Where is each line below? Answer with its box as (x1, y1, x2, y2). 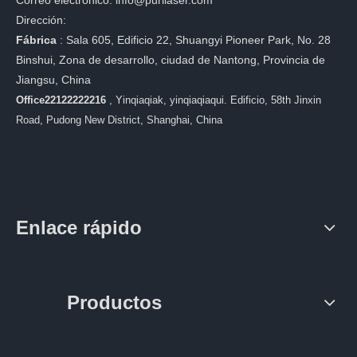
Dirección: (16, 13, 66, 26)
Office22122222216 (16, 93, 109, 106)
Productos (67, 291, 162, 313)
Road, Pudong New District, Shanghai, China (16, 113, 222, 126)
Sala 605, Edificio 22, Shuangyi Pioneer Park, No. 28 (66, 33, 331, 46)
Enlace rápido (16, 216, 142, 238)
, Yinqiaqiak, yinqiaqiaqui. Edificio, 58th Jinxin (109, 93, 321, 106)
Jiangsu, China (16, 73, 91, 86)
